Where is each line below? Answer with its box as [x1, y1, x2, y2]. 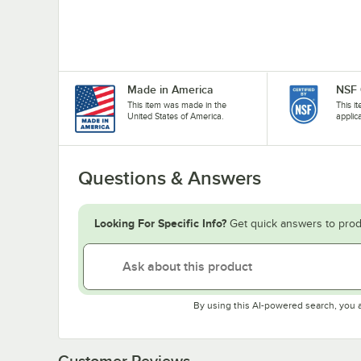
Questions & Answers [78, 167, 261, 189]
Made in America [127, 82, 214, 96]
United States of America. [127, 110, 224, 121]
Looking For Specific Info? [94, 216, 226, 230]
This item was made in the [127, 99, 226, 110]
